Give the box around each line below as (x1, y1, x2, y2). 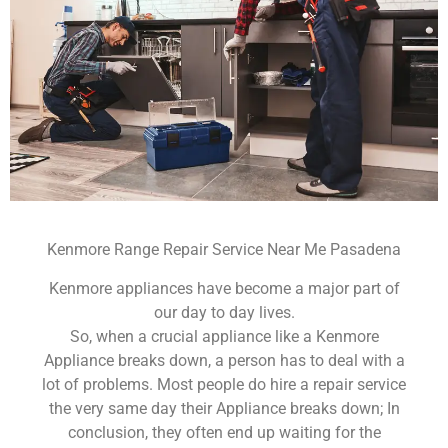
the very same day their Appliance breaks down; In (48, 398, 400, 418)
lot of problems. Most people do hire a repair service (42, 374, 406, 394)
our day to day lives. (153, 302, 295, 322)
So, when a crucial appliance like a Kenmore (69, 326, 379, 346)
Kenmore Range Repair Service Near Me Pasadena (47, 240, 401, 260)
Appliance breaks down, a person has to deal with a (43, 350, 405, 370)
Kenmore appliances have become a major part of (48, 278, 400, 298)
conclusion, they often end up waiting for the (67, 422, 381, 442)
